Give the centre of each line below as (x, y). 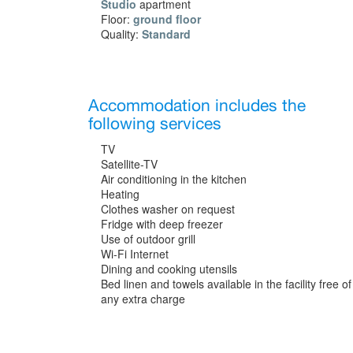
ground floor (167, 19)
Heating (120, 193)
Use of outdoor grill (148, 238)
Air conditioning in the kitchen (174, 178)
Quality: (121, 33)
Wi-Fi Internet (135, 253)
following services (155, 124)
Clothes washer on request (168, 208)
